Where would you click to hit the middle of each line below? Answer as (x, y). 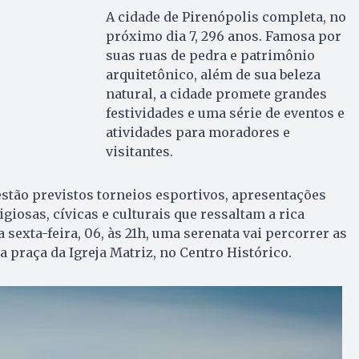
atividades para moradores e (198, 133)
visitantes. (139, 152)
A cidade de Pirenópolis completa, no (226, 17)
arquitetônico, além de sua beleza (213, 75)
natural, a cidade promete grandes (216, 94)
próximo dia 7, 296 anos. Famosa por (223, 36)
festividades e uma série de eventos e (225, 113)
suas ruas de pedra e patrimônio (210, 56)
